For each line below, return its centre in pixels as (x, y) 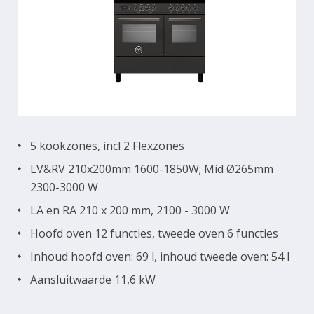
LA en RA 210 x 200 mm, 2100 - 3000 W (130, 211)
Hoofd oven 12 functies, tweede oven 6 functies (154, 234)
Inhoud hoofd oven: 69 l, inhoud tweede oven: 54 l (160, 257)
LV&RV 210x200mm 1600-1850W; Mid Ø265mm (152, 169)
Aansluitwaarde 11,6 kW (93, 280)
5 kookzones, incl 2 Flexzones (107, 146)
